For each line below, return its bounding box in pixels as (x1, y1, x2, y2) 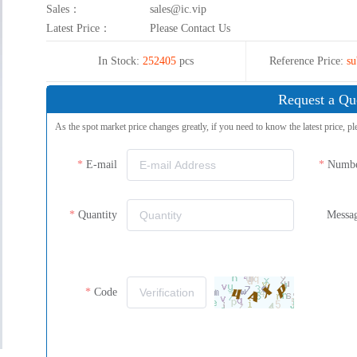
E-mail (86, 159, 118, 171)
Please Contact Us (150, 22, 231, 34)
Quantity (78, 209, 118, 221)
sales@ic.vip (150, 3, 207, 15)
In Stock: (98, 55, 140, 67)
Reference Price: (269, 55, 343, 67)
